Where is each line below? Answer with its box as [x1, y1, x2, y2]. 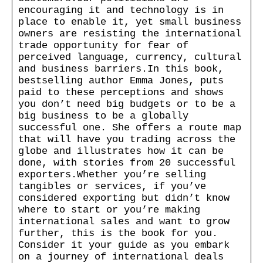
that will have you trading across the [18, 133, 235, 145]
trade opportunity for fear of [18, 39, 188, 51]
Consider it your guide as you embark [18, 239, 230, 251]
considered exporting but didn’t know [18, 192, 230, 204]
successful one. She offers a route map [18, 122, 241, 133]
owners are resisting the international [18, 28, 241, 39]
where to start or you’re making [18, 204, 200, 215]
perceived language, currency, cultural [18, 51, 241, 63]
